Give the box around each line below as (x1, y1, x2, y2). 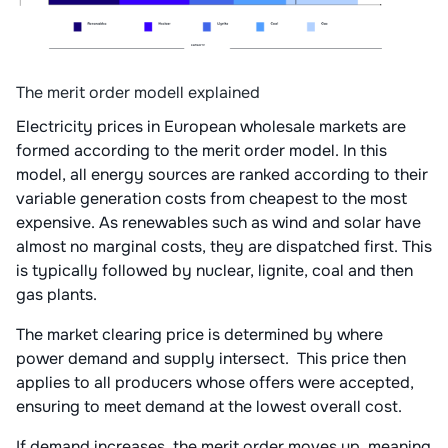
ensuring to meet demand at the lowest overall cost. (16, 396, 406, 418)
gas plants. (16, 284, 101, 306)
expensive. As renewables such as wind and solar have (16, 212, 421, 234)
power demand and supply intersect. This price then (16, 348, 406, 370)
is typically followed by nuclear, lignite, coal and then (16, 260, 413, 282)
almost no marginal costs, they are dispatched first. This (16, 236, 432, 258)
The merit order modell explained (16, 82, 260, 104)
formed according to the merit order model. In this (16, 140, 387, 162)
